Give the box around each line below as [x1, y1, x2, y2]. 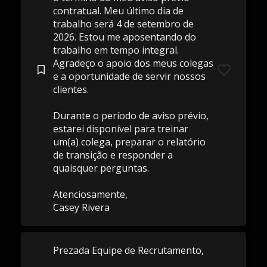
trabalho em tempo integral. [52, 44, 179, 57]
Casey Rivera [52, 201, 110, 214]
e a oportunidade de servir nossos [52, 70, 206, 83]
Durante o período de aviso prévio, [52, 109, 209, 122]
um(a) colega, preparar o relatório [52, 135, 206, 148]
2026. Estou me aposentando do [52, 30, 196, 44]
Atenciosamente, [52, 188, 128, 201]
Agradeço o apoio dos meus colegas [52, 57, 213, 70]
